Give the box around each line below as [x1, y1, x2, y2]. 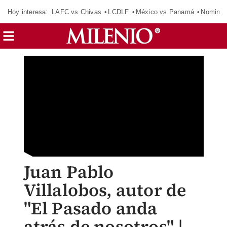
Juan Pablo [23, 160, 114, 183]
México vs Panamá [135, 8, 194, 16]
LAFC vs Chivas [52, 8, 101, 16]
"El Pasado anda [23, 197, 158, 220]
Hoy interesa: [8, 8, 48, 16]
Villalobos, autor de [23, 178, 186, 202]
